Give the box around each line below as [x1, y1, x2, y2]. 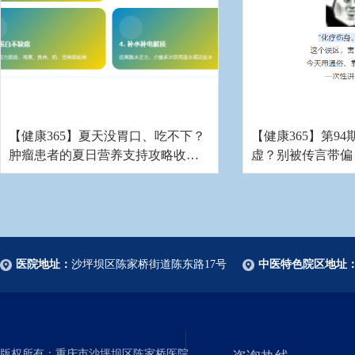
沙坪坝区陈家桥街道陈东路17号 [71, 258, 227, 270]
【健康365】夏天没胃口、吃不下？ [9, 129, 205, 143]
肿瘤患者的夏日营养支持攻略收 [9, 148, 186, 162]
